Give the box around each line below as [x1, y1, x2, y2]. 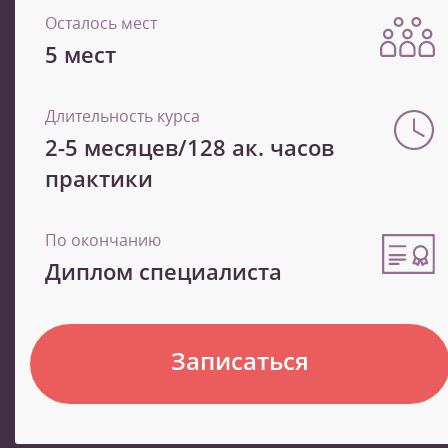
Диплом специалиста [45, 256, 282, 287]
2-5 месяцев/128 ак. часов [45, 132, 334, 163]
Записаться [171, 344, 309, 378]
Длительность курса [45, 105, 200, 128]
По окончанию [45, 229, 161, 252]
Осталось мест [45, 12, 157, 35]
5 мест [45, 39, 116, 70]
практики [45, 163, 153, 194]
